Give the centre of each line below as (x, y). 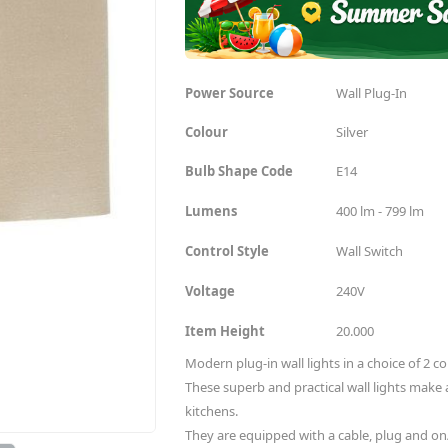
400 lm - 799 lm (379, 211)
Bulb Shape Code (238, 171)
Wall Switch (369, 251)
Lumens (210, 211)
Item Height (224, 331)
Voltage (209, 291)
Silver (351, 132)
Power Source (229, 93)
